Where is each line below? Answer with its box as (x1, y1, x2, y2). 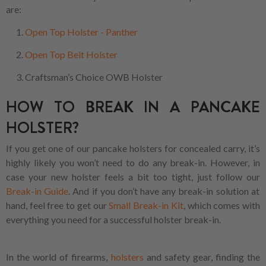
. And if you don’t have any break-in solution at (68, 185, 259, 197)
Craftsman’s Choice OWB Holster (25, 71, 163, 83)
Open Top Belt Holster (25, 49, 118, 61)
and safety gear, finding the (143, 251, 260, 263)
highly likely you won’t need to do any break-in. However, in (6, 157, 260, 169)
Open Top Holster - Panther (25, 26, 138, 38)
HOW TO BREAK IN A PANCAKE (6, 96, 260, 118)
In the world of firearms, (6, 251, 111, 263)
